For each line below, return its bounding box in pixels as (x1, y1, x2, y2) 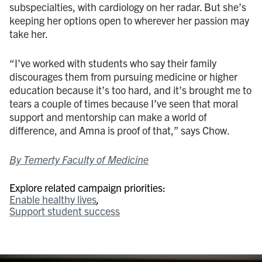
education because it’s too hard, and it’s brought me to (9, 82, 251, 96)
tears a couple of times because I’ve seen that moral (9, 96, 238, 110)
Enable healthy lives (9, 192, 96, 206)
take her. (9, 26, 48, 40)
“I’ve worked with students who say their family (9, 56, 216, 70)
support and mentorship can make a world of (9, 109, 206, 123)
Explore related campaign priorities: (9, 180, 166, 194)
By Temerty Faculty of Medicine (9, 152, 149, 166)
